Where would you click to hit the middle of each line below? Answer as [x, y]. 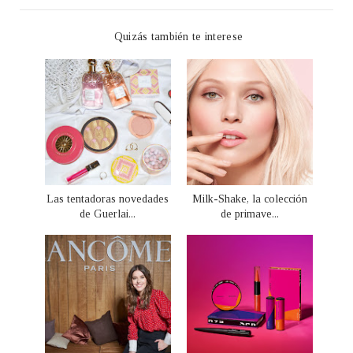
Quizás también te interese [178, 36]
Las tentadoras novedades [108, 199]
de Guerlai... [108, 214]
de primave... [249, 214]
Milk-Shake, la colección [249, 199]
